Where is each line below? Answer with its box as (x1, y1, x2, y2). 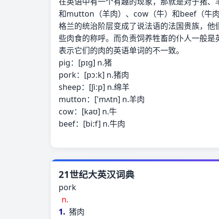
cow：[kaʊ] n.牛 (59, 106, 117, 117)
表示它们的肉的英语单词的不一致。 (59, 45, 184, 56)
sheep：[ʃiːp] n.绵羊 (59, 82, 130, 92)
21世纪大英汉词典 (59, 168, 134, 180)
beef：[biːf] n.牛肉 (59, 118, 125, 129)
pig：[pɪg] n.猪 (59, 57, 112, 68)
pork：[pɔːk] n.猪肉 (59, 69, 129, 80)
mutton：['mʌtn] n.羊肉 (59, 94, 145, 105)
